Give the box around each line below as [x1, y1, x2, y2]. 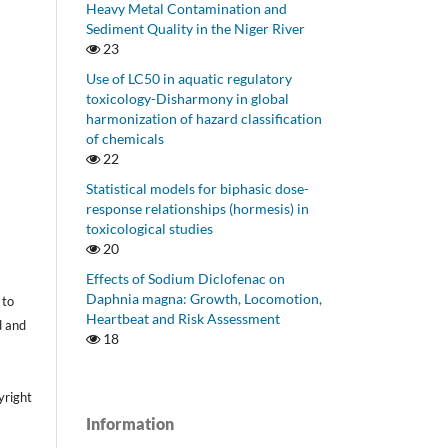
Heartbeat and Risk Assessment [86, 310, 280, 327]
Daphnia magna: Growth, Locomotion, [86, 290, 322, 307]
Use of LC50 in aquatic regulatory [86, 70, 292, 88]
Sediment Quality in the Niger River [86, 20, 305, 38]
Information [86, 413, 174, 433]
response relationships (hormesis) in [86, 200, 309, 218]
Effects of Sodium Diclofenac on [86, 270, 285, 287]
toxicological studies [86, 220, 213, 238]
